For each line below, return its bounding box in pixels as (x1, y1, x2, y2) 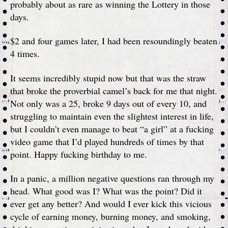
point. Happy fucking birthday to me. (10, 148, 147, 160)
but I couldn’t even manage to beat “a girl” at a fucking (10, 122, 214, 135)
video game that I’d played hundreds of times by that (10, 135, 204, 148)
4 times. (10, 47, 40, 60)
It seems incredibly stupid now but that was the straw (10, 71, 206, 84)
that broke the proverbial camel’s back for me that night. (10, 84, 217, 97)
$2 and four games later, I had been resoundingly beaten (10, 35, 217, 47)
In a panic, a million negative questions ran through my (10, 172, 214, 184)
